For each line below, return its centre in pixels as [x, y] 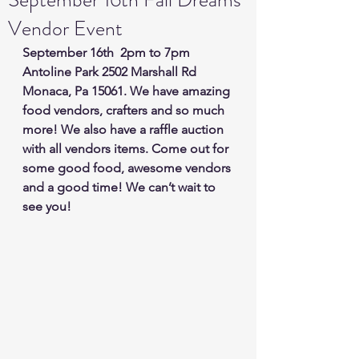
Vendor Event [65, 28]
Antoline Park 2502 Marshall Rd [111, 72]
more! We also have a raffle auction [125, 129]
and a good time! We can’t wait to [121, 187]
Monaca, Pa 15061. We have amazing [128, 91]
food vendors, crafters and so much [125, 110]
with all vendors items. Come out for [127, 149]
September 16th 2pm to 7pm [108, 52]
